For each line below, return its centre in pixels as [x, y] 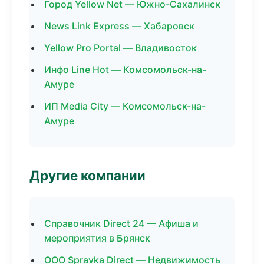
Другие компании [88, 175]
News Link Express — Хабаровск [119, 26]
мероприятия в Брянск [97, 238]
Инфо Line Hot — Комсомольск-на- [125, 70]
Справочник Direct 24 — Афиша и [121, 223]
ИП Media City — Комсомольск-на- [125, 106]
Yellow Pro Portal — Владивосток [121, 48]
